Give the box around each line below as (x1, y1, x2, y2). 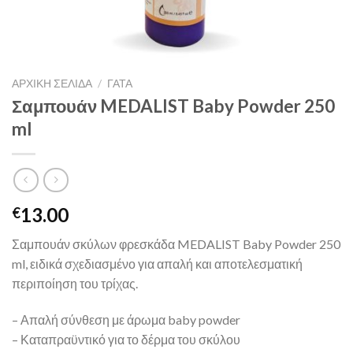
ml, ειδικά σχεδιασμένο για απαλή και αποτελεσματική (12, 255, 303, 271)
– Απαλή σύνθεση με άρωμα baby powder (12, 311, 240, 327)
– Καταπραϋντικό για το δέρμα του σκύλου (12, 331, 240, 347)
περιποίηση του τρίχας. (12, 275, 138, 291)
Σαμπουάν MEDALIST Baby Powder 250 (12, 95, 335, 117)
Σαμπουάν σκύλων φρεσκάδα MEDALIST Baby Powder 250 (12, 236, 340, 251)
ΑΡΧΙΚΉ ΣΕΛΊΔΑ (12, 76, 92, 90)
